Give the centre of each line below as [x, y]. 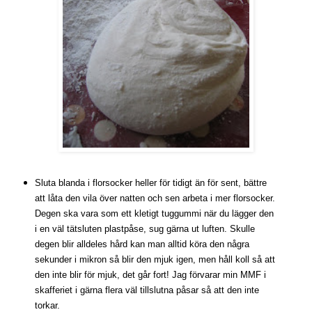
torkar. [47, 305]
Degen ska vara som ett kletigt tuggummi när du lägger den [154, 213]
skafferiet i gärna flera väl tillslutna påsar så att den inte [147, 290]
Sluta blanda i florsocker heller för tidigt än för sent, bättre [150, 182]
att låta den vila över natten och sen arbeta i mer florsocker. [155, 198]
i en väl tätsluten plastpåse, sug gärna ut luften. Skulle [145, 228]
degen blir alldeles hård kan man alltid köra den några [142, 244]
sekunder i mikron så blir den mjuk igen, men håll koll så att [155, 259]
